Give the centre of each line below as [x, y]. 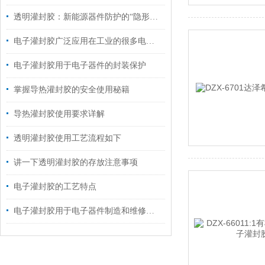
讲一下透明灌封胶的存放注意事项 [76, 162]
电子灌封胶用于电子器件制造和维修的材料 [150, 211]
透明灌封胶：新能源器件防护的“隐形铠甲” [154, 17]
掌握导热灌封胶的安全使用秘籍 [72, 90]
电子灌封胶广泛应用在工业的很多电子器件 [150, 41]
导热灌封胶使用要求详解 [59, 114]
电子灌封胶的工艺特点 [55, 187]
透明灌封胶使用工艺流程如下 [67, 138]
